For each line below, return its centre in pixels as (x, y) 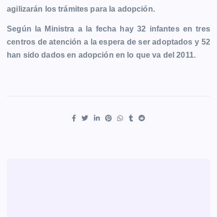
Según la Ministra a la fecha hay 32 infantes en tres (108, 29)
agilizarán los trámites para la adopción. (81, 9)
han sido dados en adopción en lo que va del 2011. (101, 55)
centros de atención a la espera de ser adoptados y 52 (108, 42)
